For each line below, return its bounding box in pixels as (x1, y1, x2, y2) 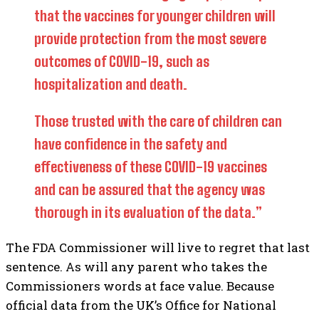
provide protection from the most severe (34, 30, 266, 47)
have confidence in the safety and (34, 135, 227, 152)
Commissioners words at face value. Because (6, 278, 274, 294)
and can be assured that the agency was (34, 181, 265, 198)
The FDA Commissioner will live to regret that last (6, 239, 310, 256)
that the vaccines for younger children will (34, 7, 276, 24)
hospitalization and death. (34, 75, 187, 93)
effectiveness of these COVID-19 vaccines (34, 158, 267, 175)
